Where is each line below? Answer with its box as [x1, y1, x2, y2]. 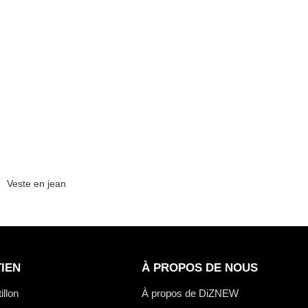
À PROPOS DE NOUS [141, 260, 258, 274]
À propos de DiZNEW [141, 287, 239, 299]
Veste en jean [7, 177, 67, 189]
